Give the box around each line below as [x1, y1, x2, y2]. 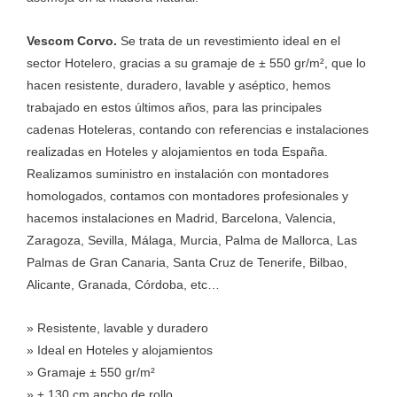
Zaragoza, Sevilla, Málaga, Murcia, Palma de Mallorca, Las [27, 233, 357, 247]
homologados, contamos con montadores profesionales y [27, 189, 348, 203]
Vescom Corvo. [27, 34, 121, 48]
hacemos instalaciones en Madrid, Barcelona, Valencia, [27, 211, 336, 225]
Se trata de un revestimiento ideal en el [121, 34, 340, 48]
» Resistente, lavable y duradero [27, 321, 208, 335]
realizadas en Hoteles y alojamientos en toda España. [27, 144, 328, 159]
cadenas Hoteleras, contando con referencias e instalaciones [27, 122, 369, 136]
